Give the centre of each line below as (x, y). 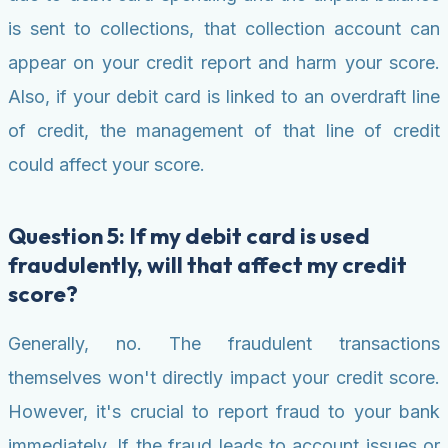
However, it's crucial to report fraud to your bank (224, 412)
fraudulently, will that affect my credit (207, 265)
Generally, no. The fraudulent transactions (224, 344)
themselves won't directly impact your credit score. (224, 378)
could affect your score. (106, 165)
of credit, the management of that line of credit (224, 131)
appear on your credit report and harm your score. (224, 63)
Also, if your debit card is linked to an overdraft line (224, 97)
